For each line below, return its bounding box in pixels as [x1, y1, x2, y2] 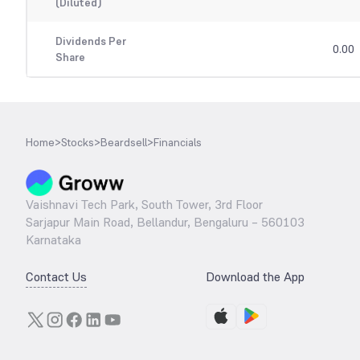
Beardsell [100, 135, 147, 150]
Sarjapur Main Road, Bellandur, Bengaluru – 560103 [26, 214, 305, 231]
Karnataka [26, 231, 81, 249]
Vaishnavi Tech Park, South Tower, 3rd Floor [26, 196, 263, 214]
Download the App [206, 268, 305, 286]
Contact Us [26, 268, 87, 286]
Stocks [61, 135, 94, 150]
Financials [153, 135, 202, 150]
